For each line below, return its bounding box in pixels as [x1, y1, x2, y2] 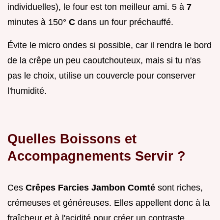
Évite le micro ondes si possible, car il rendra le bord [7, 40, 212, 51]
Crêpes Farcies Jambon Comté [26, 183, 158, 193]
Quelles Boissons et [7, 131, 137, 147]
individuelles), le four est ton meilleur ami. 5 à [7, 2, 187, 12]
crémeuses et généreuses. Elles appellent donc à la [7, 198, 210, 208]
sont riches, [158, 183, 203, 193]
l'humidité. [7, 86, 47, 96]
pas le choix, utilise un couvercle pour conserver [7, 71, 195, 81]
